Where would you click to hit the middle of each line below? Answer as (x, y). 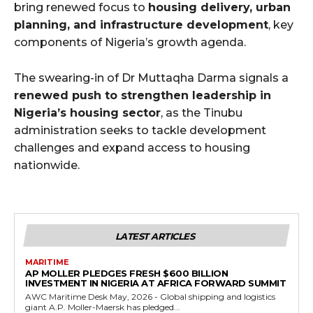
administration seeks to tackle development (140, 130)
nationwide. (47, 165)
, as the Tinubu (202, 112)
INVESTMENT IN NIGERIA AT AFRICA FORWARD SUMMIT (155, 283)
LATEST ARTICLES (155, 236)
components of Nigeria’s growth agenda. (130, 42)
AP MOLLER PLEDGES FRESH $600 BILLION (126, 273)
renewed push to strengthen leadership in (143, 95)
